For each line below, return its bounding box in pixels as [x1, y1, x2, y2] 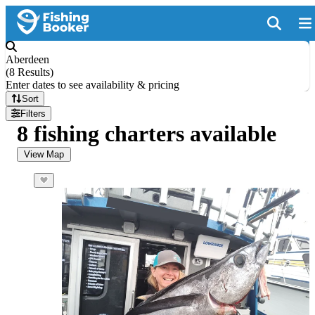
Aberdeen [6, 53, 49, 65]
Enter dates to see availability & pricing [6, 79, 179, 91]
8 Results [9, 66, 50, 78]
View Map [24, 149, 64, 160]
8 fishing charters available [17, 121, 276, 146]
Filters [20, 108, 46, 119]
